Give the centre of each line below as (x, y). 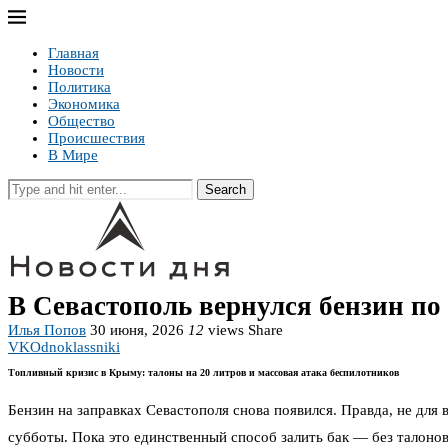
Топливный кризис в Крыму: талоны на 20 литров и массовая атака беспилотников (203, 373)
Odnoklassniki (75, 347)
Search (225, 189)
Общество (81, 121)
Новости (76, 70)
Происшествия (96, 138)
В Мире (73, 155)
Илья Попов (47, 330)
